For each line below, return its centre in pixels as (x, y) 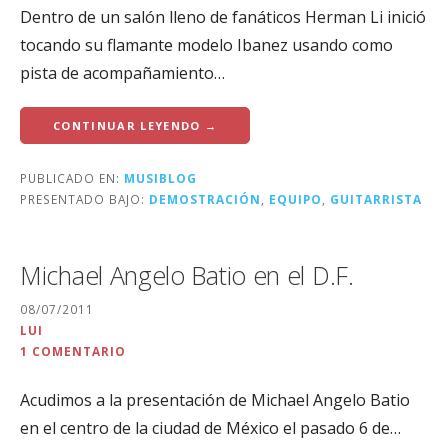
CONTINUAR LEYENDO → (135, 125)
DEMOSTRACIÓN (205, 198)
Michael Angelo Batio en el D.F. (187, 274)
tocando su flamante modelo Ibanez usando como (206, 44)
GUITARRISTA (376, 198)
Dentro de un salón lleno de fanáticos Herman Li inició (223, 16)
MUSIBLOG (160, 177)
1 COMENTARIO (73, 351)
